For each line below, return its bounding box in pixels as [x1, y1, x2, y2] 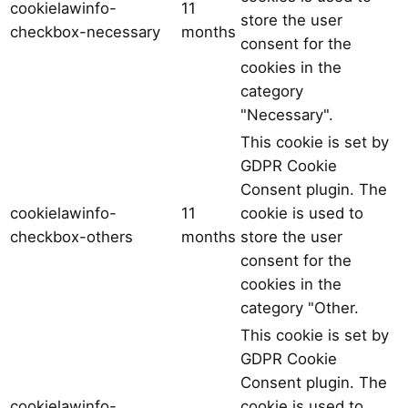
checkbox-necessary [10, 22, 160, 41]
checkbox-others [10, 227, 133, 246]
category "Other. [240, 298, 359, 317]
